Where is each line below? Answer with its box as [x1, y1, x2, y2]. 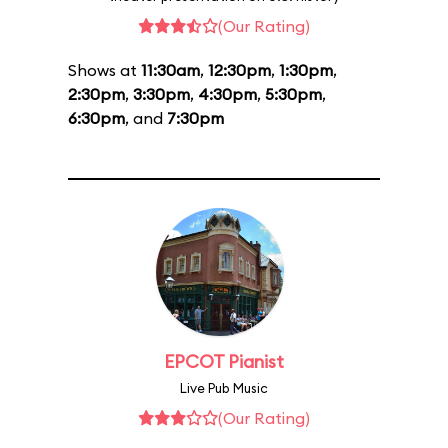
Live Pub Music [180, 380, 268, 396]
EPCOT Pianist [164, 350, 284, 373]
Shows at [68, 60, 141, 80]
